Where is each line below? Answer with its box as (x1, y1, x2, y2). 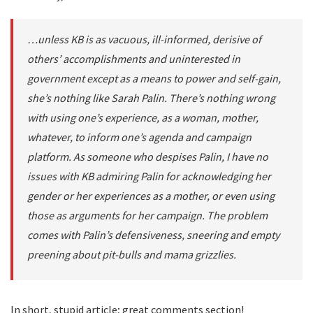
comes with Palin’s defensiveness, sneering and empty (27, 228, 279, 242)
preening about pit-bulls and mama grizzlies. (27, 247, 236, 261)
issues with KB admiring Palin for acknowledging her (27, 169, 271, 183)
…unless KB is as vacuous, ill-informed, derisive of (27, 32, 261, 46)
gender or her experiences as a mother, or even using (27, 189, 275, 203)
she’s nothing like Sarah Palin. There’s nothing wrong (27, 91, 275, 105)
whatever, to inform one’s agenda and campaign (27, 130, 252, 144)
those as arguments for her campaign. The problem (27, 208, 268, 222)
